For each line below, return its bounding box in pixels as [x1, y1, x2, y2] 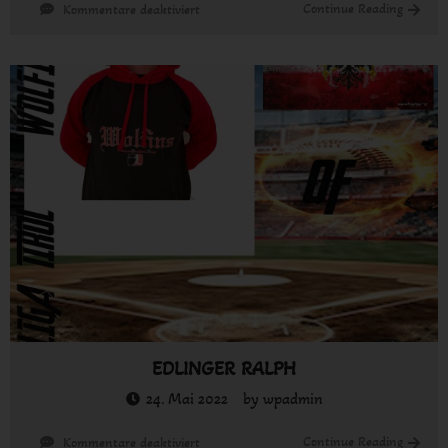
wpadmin [262, 388, 323, 408]
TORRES [199, 42, 245, 60]
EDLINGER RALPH [152, 356, 296, 381]
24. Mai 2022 [145, 388, 228, 408]
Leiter [199, 21, 230, 39]
